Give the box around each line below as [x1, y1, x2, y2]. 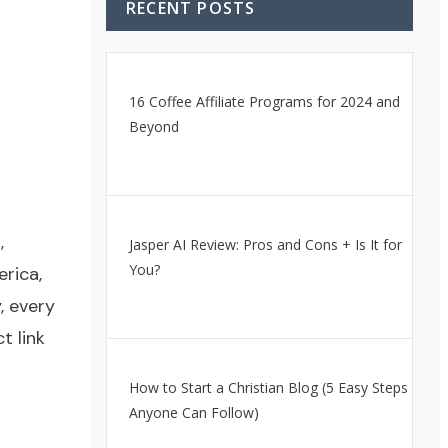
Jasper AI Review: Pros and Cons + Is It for [128, 235, 402, 254]
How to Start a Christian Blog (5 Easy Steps [128, 378, 408, 397]
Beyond [128, 117, 179, 136]
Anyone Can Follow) [128, 403, 259, 422]
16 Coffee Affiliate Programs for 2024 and [128, 92, 400, 111]
